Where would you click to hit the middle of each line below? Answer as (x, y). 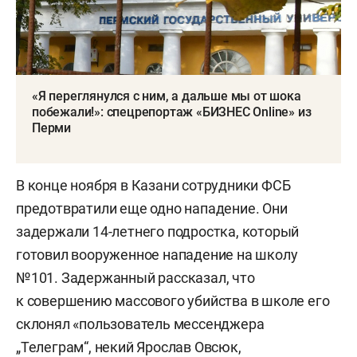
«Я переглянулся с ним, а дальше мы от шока (167, 96)
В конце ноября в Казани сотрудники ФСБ (153, 185)
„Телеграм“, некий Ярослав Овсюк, (129, 347)
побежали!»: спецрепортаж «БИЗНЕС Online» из (172, 112)
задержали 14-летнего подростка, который (158, 231)
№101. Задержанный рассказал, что (135, 277)
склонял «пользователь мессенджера (140, 324)
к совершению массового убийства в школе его (173, 300)
